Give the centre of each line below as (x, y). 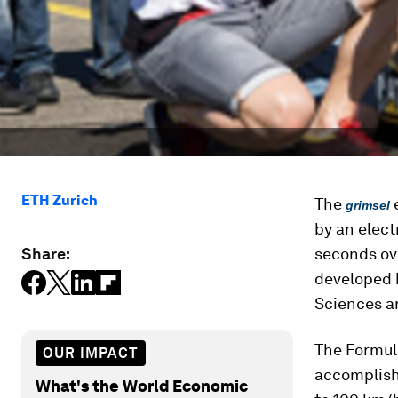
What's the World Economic (142, 386)
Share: (46, 254)
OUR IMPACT (91, 353)
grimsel (368, 205)
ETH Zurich (60, 200)
